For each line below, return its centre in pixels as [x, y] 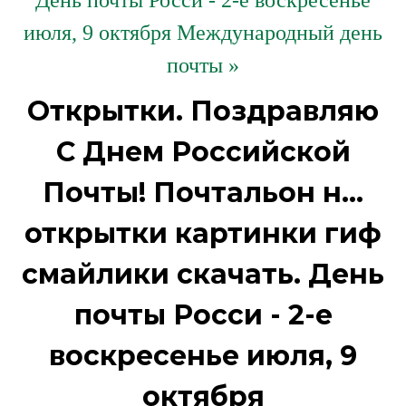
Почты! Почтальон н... [203, 193]
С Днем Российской [203, 152]
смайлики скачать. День [203, 274]
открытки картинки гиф [203, 233]
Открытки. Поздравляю [203, 111]
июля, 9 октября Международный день [203, 33]
